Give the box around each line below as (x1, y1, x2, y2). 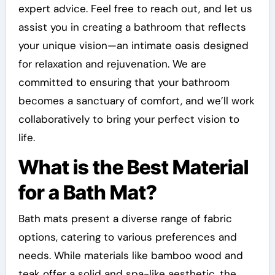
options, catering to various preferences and (18, 230, 237, 244)
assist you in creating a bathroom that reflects (18, 20, 246, 34)
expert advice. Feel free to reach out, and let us (18, 2, 252, 16)
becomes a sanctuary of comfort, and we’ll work (18, 94, 255, 108)
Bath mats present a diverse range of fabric (18, 211, 232, 225)
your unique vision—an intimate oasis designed (18, 39, 249, 53)
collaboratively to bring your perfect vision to (18, 112, 239, 126)
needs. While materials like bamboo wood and (18, 248, 243, 262)
